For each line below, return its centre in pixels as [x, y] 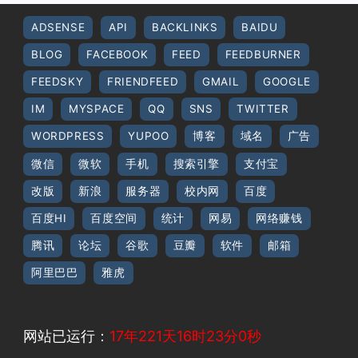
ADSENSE [58, 28]
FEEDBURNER [263, 55]
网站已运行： [66, 336]
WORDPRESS [68, 136]
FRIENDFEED [143, 82]
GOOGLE [287, 82]
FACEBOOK [117, 55]
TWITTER [263, 109]
